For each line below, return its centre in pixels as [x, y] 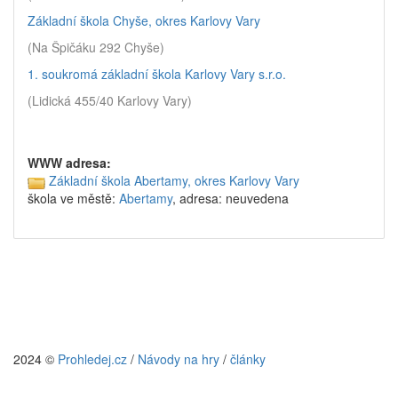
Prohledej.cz [92, 359]
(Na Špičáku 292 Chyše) [96, 47]
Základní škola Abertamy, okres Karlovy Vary [174, 180]
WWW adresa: [69, 163]
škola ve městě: [73, 199]
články [248, 359]
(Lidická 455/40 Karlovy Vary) [110, 100]
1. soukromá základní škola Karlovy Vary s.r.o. [157, 74]
